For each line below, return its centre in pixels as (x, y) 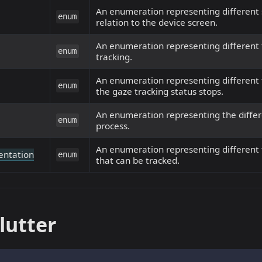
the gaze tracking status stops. (160, 92)
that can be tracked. (138, 161)
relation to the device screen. (157, 23)
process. (113, 126)
